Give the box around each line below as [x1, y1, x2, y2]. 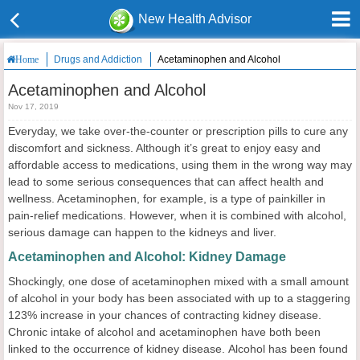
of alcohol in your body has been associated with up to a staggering [8, 292, 350, 305]
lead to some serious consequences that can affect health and [8, 175, 324, 188]
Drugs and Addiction [54, 54, 142, 65]
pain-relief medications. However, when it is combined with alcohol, [8, 209, 346, 222]
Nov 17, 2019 [8, 102, 59, 111]
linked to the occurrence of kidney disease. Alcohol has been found [8, 342, 348, 355]
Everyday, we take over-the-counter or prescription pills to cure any [8, 125, 348, 137]
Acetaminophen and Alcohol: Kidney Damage [8, 250, 286, 264]
